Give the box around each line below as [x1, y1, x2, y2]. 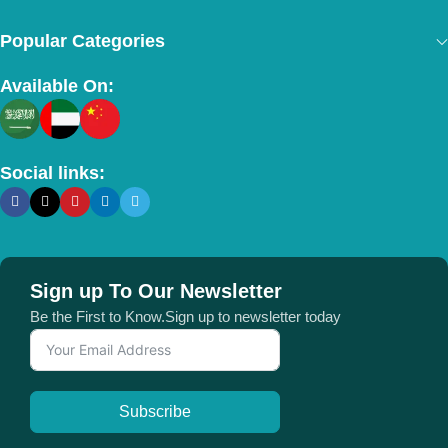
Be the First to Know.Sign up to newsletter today [30, 307, 341, 325]
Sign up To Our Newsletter [30, 279, 282, 302]
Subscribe [119, 402, 191, 420]
